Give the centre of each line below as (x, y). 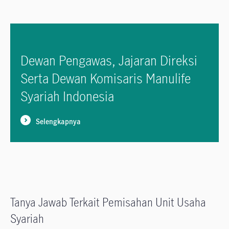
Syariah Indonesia (67, 96)
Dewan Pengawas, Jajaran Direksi (109, 61)
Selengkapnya (58, 122)
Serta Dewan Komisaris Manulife (106, 78)
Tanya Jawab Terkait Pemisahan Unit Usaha (108, 202)
